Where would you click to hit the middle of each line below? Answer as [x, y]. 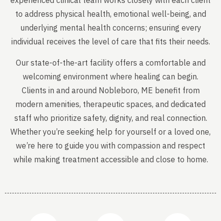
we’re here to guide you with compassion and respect [110, 145]
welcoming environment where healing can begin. [110, 76]
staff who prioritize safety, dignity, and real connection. [110, 118]
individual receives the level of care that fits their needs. [110, 42]
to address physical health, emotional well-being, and [110, 14]
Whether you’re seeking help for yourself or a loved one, [110, 131]
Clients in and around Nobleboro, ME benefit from [110, 90]
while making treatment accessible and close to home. [110, 159]
